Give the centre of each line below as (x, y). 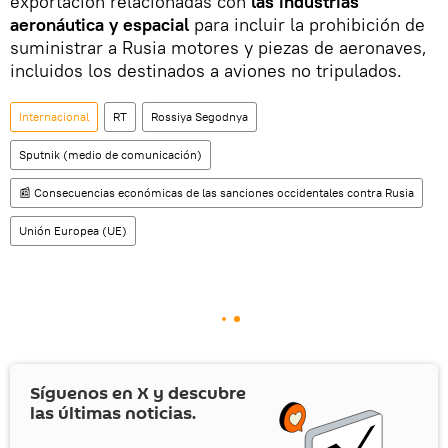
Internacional (54, 116)
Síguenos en (83, 393)
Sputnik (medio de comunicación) (110, 154)
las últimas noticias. (113, 413)
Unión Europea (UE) (73, 230)
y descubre (197, 393)
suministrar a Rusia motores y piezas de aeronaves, (218, 47)
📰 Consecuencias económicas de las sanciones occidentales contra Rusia (216, 192)
